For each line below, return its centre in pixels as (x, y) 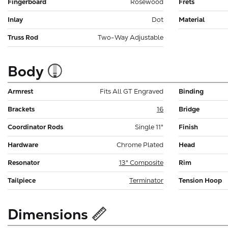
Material (192, 19)
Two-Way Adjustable (131, 37)
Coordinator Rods (35, 127)
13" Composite (141, 162)
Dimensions (48, 214)
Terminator (146, 180)
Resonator (24, 162)
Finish (188, 127)
